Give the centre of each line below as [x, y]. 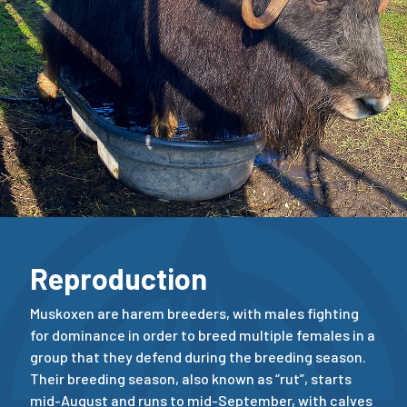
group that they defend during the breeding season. [198, 357]
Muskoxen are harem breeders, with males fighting [194, 313]
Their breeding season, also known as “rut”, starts [191, 379]
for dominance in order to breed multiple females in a [203, 335]
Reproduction [119, 278]
